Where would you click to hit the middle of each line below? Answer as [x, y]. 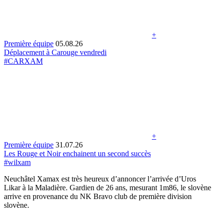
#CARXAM [23, 61]
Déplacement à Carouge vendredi [55, 52]
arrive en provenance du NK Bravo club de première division [98, 196]
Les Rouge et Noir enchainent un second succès [77, 153]
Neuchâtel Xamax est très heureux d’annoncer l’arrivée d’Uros [100, 179]
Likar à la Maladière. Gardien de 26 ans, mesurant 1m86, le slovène [108, 187]
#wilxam [17, 162]
